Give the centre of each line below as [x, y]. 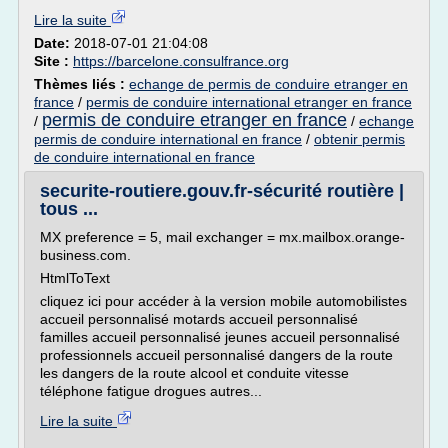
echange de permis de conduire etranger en [268, 84]
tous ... [69, 209]
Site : [53, 61]
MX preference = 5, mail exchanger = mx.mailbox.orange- [222, 237]
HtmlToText [75, 278]
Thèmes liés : [81, 84]
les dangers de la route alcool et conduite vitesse [194, 373]
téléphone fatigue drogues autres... [151, 391]
